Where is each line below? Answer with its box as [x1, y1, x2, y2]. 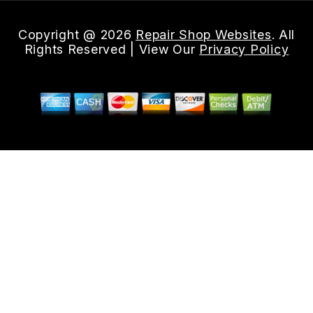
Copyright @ [17, 27, 101, 42]
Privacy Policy [199, 41, 289, 57]
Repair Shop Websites [136, 27, 272, 42]
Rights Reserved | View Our [24, 41, 200, 57]
